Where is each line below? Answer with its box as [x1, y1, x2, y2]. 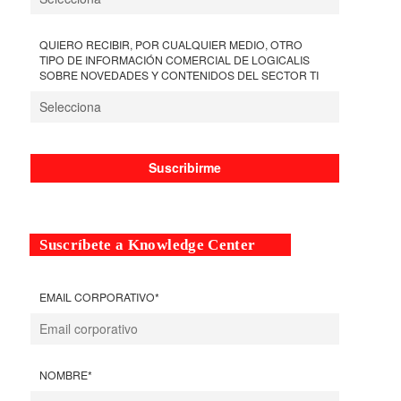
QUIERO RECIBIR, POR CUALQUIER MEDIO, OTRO [39, 36, 303, 52]
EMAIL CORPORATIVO [39, 288, 156, 304]
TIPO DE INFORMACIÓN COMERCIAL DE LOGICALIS [39, 51, 311, 67]
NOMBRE [39, 366, 89, 382]
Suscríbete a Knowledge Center [39, 235, 256, 253]
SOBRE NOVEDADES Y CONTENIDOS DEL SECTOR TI [39, 66, 320, 82]
